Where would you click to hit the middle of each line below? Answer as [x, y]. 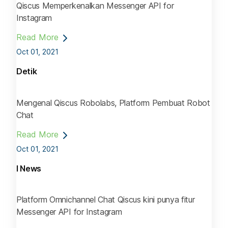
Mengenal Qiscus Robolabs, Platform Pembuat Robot [113, 103]
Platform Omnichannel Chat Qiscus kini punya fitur [106, 199]
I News [29, 168]
